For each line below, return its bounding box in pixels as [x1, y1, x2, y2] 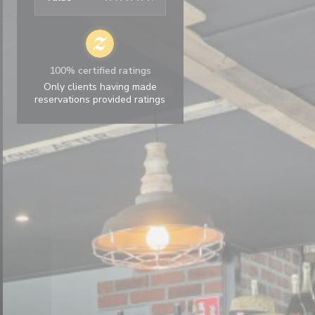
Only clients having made [43, 80, 157, 94]
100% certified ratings [49, 64, 151, 77]
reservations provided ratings [34, 93, 166, 106]
